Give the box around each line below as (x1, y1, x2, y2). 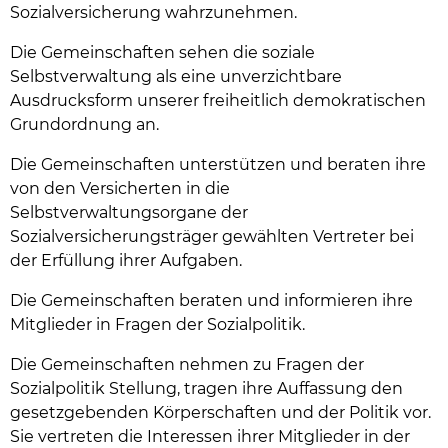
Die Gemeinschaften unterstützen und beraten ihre (10, 155, 426, 175)
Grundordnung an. (10, 115, 159, 135)
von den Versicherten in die (10, 179, 230, 199)
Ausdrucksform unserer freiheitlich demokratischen (10, 91, 426, 111)
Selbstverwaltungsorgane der (10, 203, 248, 223)
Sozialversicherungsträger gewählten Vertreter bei (10, 227, 414, 247)
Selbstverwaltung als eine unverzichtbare (10, 67, 342, 87)
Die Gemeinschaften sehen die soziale (10, 43, 315, 63)
